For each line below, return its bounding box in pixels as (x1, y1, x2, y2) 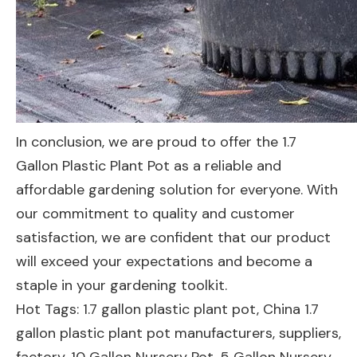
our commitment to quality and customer (16, 204, 295, 223)
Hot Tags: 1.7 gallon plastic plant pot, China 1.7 (16, 300, 319, 319)
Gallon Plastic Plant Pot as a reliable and (16, 156, 281, 175)
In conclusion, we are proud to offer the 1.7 (16, 132, 296, 151)
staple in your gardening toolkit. (16, 276, 227, 295)
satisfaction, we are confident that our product (16, 228, 331, 247)
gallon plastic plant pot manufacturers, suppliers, (16, 324, 341, 343)
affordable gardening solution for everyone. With (16, 180, 338, 199)
